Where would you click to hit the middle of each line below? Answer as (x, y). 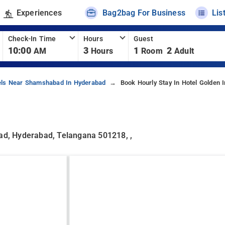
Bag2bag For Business (144, 13)
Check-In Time (32, 39)
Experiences (39, 13)
